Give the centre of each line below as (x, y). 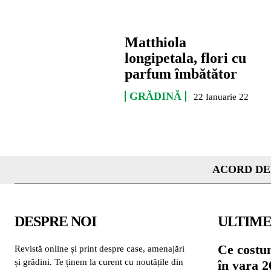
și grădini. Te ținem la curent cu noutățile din (99, 262)
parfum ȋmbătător (181, 74)
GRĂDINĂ (156, 96)
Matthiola (156, 43)
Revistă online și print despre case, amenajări (100, 248)
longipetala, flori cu (186, 58)
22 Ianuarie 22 (221, 97)
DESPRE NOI (55, 221)
